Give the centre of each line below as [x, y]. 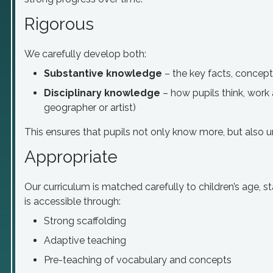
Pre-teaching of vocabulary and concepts [138, 260]
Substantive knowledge [103, 73]
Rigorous [59, 24]
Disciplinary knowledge [102, 93]
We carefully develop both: [85, 54]
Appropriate [71, 157]
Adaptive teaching [85, 240]
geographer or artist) [90, 108]
